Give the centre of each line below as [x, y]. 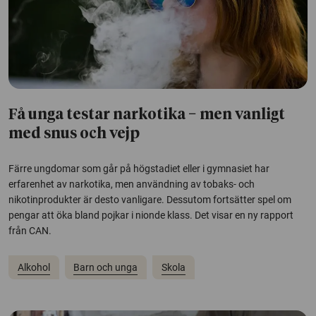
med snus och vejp [74, 135]
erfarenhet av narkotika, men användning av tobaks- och [132, 184]
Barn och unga [106, 267]
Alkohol [34, 267]
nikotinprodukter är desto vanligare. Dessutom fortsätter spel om [150, 200]
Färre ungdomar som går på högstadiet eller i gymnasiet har [139, 169]
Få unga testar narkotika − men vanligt [147, 116]
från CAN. [30, 231]
